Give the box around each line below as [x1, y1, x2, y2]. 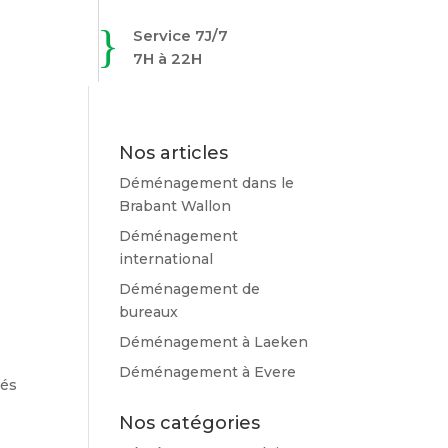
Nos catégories [119, 412, 261, 434]
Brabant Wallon [119, 197, 232, 215]
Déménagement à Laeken [119, 333, 309, 351]
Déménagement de [119, 280, 261, 298]
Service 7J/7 [132, 25, 228, 45]
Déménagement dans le [119, 174, 295, 192]
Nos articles [119, 142, 229, 164]
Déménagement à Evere [119, 363, 297, 381]
